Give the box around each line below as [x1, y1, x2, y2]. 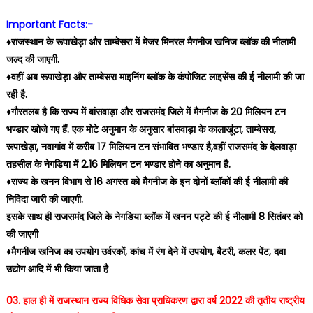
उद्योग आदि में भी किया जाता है [6, 262, 108, 276]
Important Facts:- [6, 17, 93, 31]
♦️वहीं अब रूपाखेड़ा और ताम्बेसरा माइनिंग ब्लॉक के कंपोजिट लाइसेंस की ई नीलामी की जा [6, 70, 304, 84]
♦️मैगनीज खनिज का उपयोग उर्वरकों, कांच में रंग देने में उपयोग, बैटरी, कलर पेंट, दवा [6, 245, 286, 259]
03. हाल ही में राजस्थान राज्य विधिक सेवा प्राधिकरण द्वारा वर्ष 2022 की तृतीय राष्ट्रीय [6, 293, 305, 307]
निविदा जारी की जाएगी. [6, 192, 83, 206]
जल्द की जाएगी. [6, 52, 59, 66]
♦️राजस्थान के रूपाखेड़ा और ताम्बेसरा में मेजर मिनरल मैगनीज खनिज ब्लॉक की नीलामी [6, 35, 296, 49]
